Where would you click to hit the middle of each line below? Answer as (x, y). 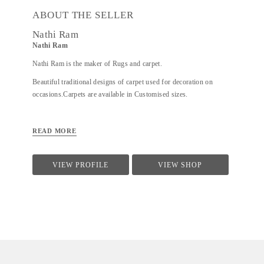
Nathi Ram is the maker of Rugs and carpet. (98, 64)
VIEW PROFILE (81, 165)
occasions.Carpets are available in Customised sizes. (110, 94)
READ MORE (55, 131)
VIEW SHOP (180, 165)
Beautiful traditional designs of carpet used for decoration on (123, 82)
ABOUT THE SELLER (83, 15)
